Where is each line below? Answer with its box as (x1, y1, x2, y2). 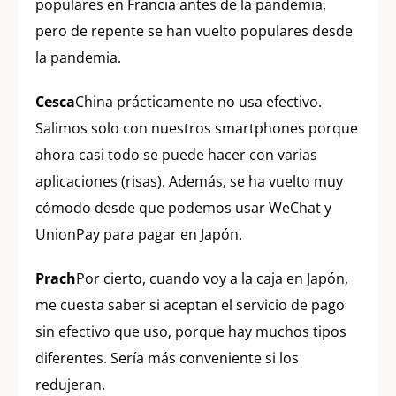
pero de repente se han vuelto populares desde (35, 21, 353, 42)
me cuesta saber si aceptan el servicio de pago (35, 295, 345, 316)
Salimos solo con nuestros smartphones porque (35, 118, 358, 139)
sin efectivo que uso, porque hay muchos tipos (35, 322, 346, 342)
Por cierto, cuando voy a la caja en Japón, (76, 269, 348, 289)
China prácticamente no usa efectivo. (75, 92, 322, 112)
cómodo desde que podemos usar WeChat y (35, 198, 331, 218)
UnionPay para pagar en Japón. (35, 225, 242, 245)
